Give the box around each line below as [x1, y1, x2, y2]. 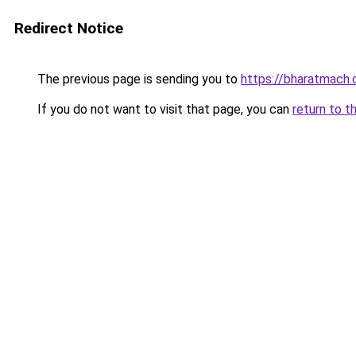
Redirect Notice [14, 19, 123, 37]
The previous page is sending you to [34, 72, 241, 87]
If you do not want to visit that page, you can [34, 102, 292, 117]
